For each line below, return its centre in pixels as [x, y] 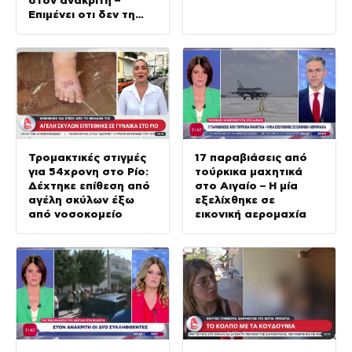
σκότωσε [54, 28]
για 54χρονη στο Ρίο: [88, 172]
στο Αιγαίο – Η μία [246, 186]
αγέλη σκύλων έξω [81, 200]
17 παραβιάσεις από [251, 158]
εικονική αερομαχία [251, 214]
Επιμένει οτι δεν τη [82, 14]
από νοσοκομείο [75, 214]
